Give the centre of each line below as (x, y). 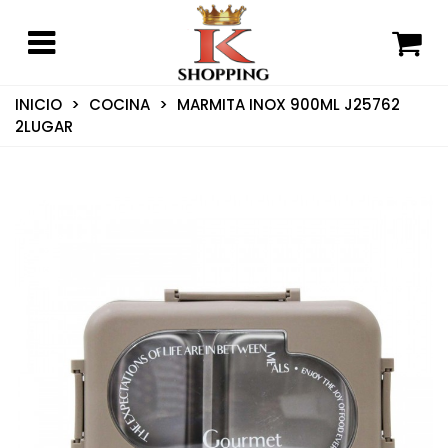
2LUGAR (44, 126)
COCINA (119, 104)
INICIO (38, 104)
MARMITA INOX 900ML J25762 (288, 104)
